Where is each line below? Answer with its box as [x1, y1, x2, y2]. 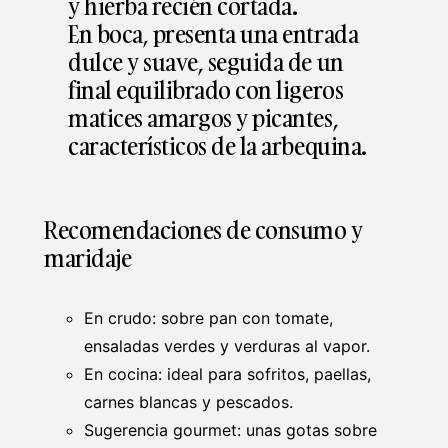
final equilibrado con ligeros [68, 72, 344, 106]
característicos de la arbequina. [68, 128, 367, 162]
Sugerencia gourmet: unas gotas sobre [84, 419, 377, 440]
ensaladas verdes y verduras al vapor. [84, 335, 370, 356]
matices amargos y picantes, [68, 100, 339, 134]
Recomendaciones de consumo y [44, 212, 363, 246]
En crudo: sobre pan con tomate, [84, 307, 333, 328]
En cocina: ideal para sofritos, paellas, [84, 363, 371, 384]
